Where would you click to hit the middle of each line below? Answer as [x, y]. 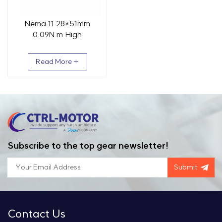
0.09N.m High [57, 35]
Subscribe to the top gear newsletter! [88, 146]
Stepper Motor [57, 57]
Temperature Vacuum [57, 46]
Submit [185, 167]
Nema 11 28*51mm [57, 24]
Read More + [57, 62]
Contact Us [36, 214]
